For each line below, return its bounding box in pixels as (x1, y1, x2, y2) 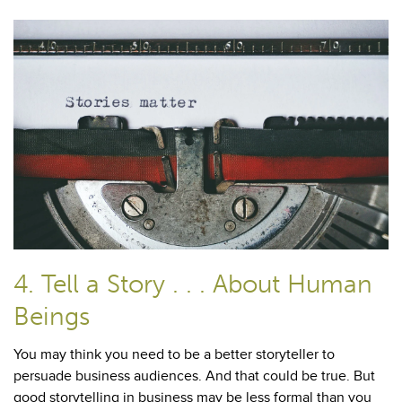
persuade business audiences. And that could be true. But (13, 367, 375, 386)
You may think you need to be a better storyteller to (13, 345, 335, 364)
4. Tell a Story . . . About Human (13, 269, 372, 300)
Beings (13, 301, 90, 332)
